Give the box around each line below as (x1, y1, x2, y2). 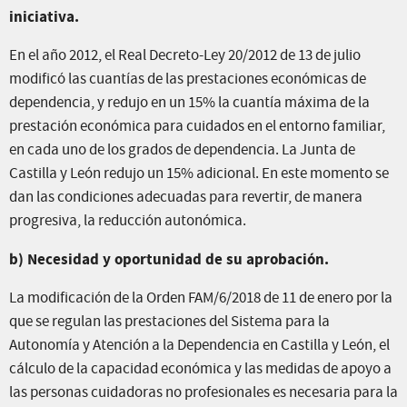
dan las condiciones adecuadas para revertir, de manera (9, 187, 362, 208)
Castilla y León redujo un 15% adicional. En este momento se (9, 164, 389, 184)
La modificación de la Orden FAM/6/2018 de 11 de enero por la (9, 288, 392, 309)
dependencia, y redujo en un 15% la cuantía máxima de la (9, 93, 370, 114)
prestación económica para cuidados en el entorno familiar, (9, 116, 385, 137)
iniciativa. (9, 6, 79, 27)
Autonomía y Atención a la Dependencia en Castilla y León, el (9, 335, 390, 356)
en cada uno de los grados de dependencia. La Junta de (9, 140, 355, 161)
